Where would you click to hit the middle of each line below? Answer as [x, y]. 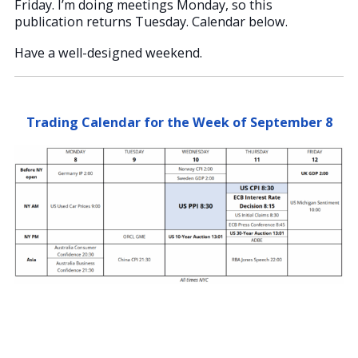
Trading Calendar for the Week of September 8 [179, 122]
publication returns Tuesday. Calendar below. [151, 21]
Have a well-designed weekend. [108, 52]
